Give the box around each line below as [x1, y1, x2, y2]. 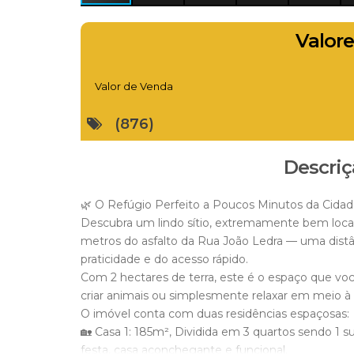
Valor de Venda [95, 79, 173, 92]
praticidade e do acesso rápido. [81, 251, 248, 266]
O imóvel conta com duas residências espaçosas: [81, 306, 349, 321]
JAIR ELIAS [137, 314, 213, 332]
